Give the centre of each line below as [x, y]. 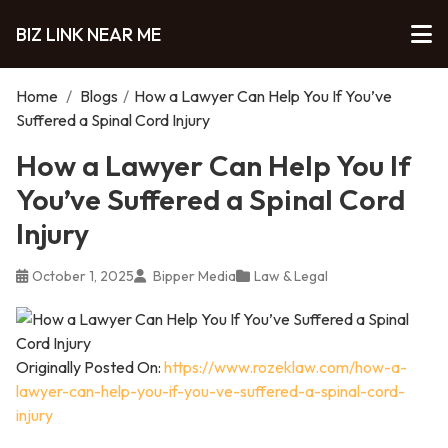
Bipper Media [193, 276]
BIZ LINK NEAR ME [88, 34]
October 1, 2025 [83, 276]
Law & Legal [291, 276]
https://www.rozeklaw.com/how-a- [285, 367]
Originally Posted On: [90, 367]
